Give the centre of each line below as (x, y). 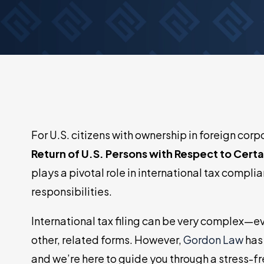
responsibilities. (72, 191)
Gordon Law (214, 239)
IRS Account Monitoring (92, 32)
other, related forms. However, (108, 239)
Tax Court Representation (97, 16)
